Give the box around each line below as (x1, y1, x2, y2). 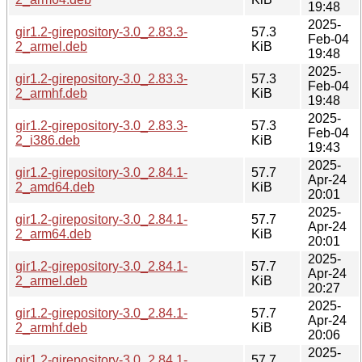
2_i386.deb (15, 133, 80, 147)
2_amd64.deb (15, 179, 95, 194)
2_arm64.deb (15, 226, 91, 241)
